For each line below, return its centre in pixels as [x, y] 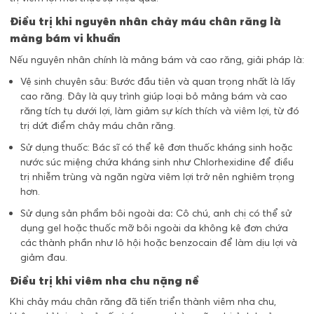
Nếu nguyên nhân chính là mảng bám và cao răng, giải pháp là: [157, 59]
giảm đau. [45, 257]
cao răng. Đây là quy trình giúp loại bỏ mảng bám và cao [154, 96]
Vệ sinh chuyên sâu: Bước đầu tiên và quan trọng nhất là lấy [158, 81]
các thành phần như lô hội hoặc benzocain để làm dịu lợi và [159, 242]
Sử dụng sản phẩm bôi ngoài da [95, 213]
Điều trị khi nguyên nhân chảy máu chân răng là [145, 21]
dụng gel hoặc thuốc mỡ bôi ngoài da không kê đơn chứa [154, 227]
